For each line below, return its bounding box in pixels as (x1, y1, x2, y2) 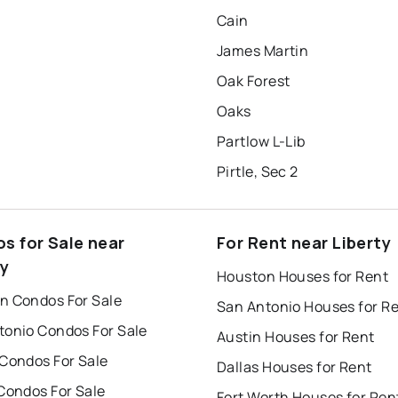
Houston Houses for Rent (217, 267, 389, 287)
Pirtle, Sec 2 (217, 162, 298, 182)
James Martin (217, 41, 309, 61)
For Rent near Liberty (217, 232, 392, 254)
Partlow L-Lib (217, 131, 306, 152)
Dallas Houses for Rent (217, 357, 372, 378)
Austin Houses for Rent (217, 327, 375, 347)
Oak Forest (217, 71, 291, 92)
